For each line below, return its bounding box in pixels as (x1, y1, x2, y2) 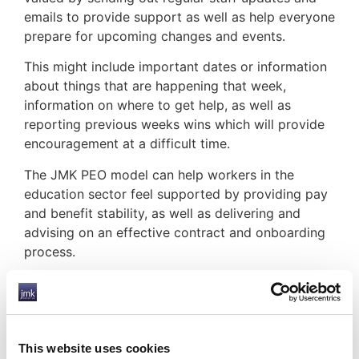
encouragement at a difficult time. (24, 135, 230, 152)
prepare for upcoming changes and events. (24, 27, 285, 44)
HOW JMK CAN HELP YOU (24, 270, 306, 298)
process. (24, 243, 75, 260)
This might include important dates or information (24, 58, 327, 75)
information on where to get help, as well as (24, 97, 291, 114)
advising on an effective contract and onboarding (24, 224, 325, 240)
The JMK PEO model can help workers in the (24, 166, 294, 183)
